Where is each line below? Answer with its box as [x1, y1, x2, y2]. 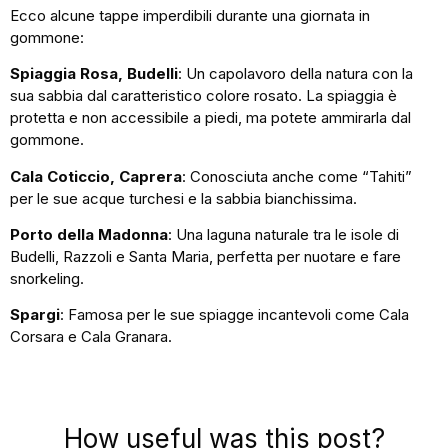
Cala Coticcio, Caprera [10, 166, 182, 186]
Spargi [10, 305, 60, 325]
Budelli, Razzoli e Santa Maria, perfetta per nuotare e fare [10, 246, 401, 266]
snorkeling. [10, 268, 84, 288]
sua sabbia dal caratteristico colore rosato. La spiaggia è [10, 86, 397, 106]
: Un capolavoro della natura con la [178, 64, 413, 84]
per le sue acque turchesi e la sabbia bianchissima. [10, 188, 357, 208]
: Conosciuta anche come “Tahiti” [182, 166, 412, 186]
